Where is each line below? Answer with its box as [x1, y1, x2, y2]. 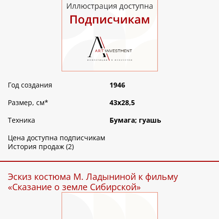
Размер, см [8, 98, 44, 108]
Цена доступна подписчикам [8, 133, 105, 143]
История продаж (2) [8, 142, 74, 152]
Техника [8, 115, 35, 125]
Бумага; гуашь [109, 115, 161, 125]
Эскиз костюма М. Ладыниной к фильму [8, 171, 178, 183]
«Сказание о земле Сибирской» [8, 181, 141, 193]
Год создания [8, 80, 52, 90]
